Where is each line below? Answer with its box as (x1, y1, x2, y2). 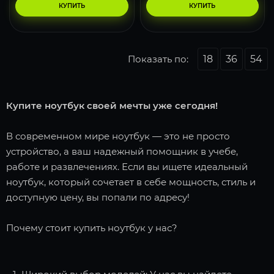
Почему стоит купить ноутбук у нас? (6, 221, 177, 234)
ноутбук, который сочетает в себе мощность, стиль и (6, 176, 256, 188)
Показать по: (128, 53, 188, 65)
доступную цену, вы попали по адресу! (6, 191, 190, 203)
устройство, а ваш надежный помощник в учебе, (6, 145, 238, 157)
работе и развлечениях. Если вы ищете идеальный (6, 160, 248, 172)
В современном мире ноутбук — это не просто (6, 130, 230, 142)
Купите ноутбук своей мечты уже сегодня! (6, 99, 218, 111)
